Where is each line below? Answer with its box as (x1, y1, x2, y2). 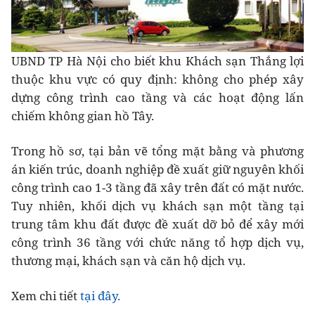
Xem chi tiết (11, 287, 80, 304)
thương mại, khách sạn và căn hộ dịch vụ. (11, 252, 245, 269)
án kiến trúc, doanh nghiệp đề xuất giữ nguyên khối (11, 160, 304, 177)
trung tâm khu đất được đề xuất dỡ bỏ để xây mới (11, 215, 304, 232)
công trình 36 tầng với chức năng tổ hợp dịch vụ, (11, 233, 304, 250)
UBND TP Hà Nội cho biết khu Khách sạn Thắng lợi (11, 52, 304, 69)
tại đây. (80, 287, 120, 304)
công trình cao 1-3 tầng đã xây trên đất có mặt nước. (11, 179, 304, 195)
